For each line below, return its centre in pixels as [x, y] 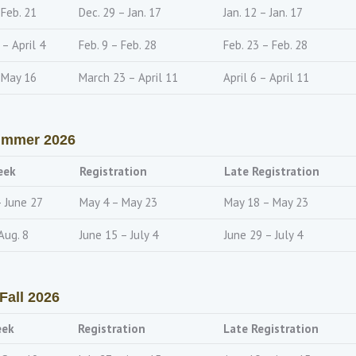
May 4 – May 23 [118, 202]
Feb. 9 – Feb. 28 [118, 45]
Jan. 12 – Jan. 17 [263, 12]
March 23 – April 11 [128, 77]
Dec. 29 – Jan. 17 [120, 12]
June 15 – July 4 [119, 235]
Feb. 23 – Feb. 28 [265, 45]
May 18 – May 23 [266, 202]
